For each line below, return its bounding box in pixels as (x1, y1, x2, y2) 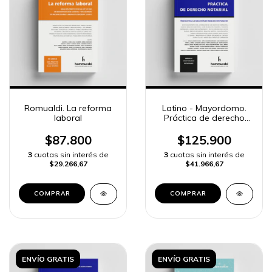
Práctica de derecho (163, 112, 245, 124)
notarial (188, 122, 220, 134)
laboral (54, 112, 82, 124)
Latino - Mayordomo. (161, 103, 246, 114)
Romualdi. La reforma (24, 103, 112, 114)
